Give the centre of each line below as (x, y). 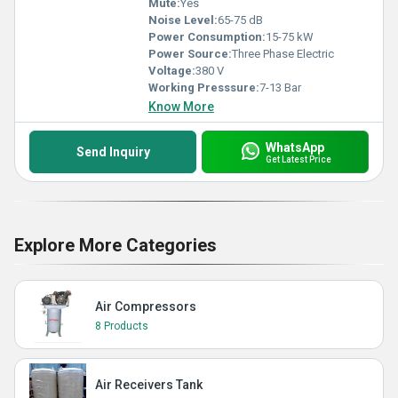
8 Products (122, 326)
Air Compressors (146, 306)
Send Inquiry (113, 152)
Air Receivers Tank (149, 385)
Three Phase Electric (283, 54)
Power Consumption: (207, 37)
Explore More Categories (115, 245)
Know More (181, 107)
